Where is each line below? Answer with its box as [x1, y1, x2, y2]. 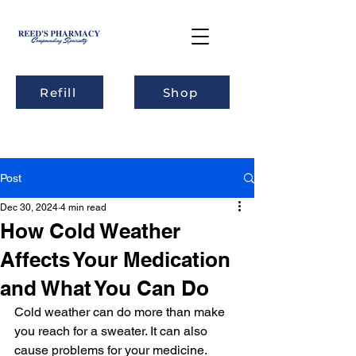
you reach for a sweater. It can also [14, 323, 211, 339]
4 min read [60, 202, 106, 213]
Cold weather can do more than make [14, 304, 228, 319]
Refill [40, 84, 76, 100]
